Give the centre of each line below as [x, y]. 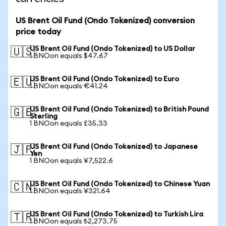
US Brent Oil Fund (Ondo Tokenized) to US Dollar [112, 49]
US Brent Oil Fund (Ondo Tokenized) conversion [105, 21]
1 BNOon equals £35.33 [69, 124]
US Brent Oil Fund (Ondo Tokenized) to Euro [104, 79]
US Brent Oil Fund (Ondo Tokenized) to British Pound [119, 109]
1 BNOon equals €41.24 [69, 86]
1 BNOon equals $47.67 [69, 56]
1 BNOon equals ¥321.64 [70, 191]
